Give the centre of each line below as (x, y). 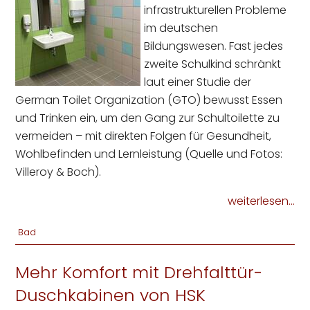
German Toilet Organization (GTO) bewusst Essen (149, 100)
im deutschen (181, 28)
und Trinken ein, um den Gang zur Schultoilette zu (148, 118)
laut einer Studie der (198, 82)
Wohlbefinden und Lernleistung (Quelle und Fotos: (149, 154)
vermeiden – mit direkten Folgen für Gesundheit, (144, 136)
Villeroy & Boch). (58, 172)
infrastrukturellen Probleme (216, 10)
